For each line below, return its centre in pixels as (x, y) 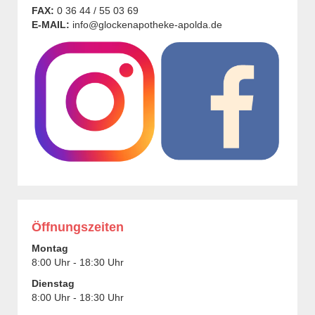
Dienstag (53, 283)
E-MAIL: (51, 24)
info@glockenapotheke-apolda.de (147, 24)
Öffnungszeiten (78, 227)
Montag (50, 248)
